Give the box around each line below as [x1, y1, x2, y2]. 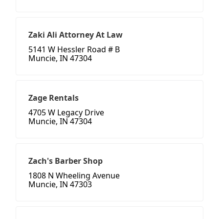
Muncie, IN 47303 [28, 179, 92, 190]
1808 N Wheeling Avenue [28, 170, 120, 181]
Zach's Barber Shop [28, 155, 103, 167]
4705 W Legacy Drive [28, 107, 104, 118]
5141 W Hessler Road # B [28, 44, 120, 55]
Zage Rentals [28, 92, 79, 104]
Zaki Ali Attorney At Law [28, 29, 123, 41]
